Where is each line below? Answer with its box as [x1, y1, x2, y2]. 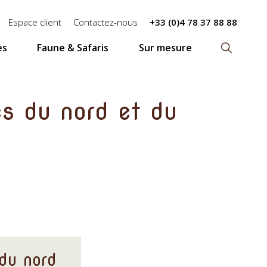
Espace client [8, 15, 61, 28]
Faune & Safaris [37, 41, 109, 54]
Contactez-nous [73, 15, 138, 28]
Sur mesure [138, 41, 192, 54]
